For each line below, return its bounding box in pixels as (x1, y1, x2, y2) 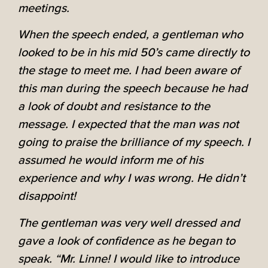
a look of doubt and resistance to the (18, 99, 210, 114)
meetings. (18, 1, 69, 16)
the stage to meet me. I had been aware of (18, 63, 240, 78)
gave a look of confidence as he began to (18, 233, 235, 248)
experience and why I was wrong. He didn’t (18, 171, 245, 186)
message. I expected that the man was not (18, 117, 239, 132)
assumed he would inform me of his (18, 153, 203, 168)
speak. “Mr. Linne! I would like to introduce (18, 251, 239, 266)
